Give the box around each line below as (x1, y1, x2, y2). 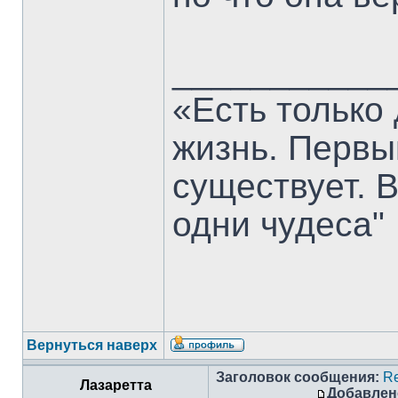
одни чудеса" (172, 204, 385, 243)
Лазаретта (79, 378, 152, 393)
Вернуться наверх (27, 338, 157, 353)
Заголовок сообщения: (216, 370, 379, 385)
